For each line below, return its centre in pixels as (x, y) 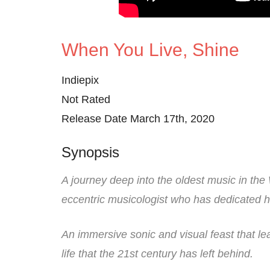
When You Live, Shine (150, 49)
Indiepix (80, 80)
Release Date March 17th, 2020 (138, 118)
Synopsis (90, 152)
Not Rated (86, 99)
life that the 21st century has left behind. (157, 253)
